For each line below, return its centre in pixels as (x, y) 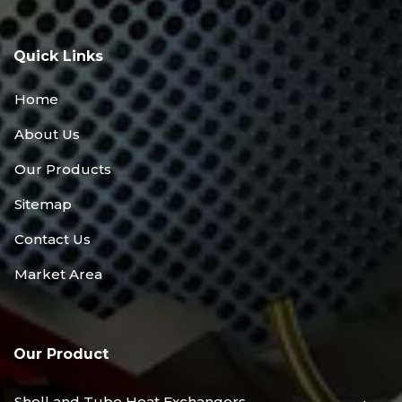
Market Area (58, 274)
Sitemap (43, 204)
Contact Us (52, 239)
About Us (47, 134)
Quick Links (58, 56)
